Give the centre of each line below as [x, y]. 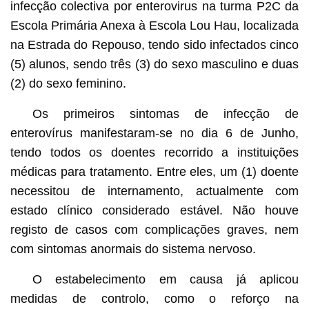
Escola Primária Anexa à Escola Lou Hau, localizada [154, 25]
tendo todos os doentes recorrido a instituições [154, 152]
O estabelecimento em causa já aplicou [166, 279]
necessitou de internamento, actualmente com [154, 191]
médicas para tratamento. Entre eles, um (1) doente [154, 171]
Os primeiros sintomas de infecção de [166, 113]
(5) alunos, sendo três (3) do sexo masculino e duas [154, 64]
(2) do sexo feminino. [68, 83]
